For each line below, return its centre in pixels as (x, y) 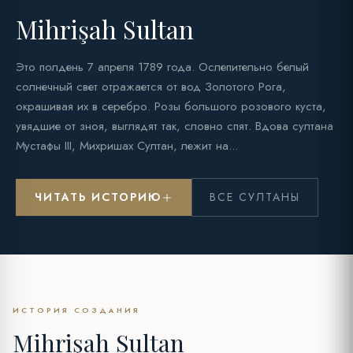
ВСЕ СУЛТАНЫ (255, 197)
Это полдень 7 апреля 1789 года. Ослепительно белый (162, 67)
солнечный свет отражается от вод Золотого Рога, (151, 87)
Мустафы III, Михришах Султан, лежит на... (127, 146)
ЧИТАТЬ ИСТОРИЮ (98, 197)
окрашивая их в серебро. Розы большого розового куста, (171, 107)
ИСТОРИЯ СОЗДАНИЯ (76, 310)
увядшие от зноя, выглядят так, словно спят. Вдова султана (175, 126)
